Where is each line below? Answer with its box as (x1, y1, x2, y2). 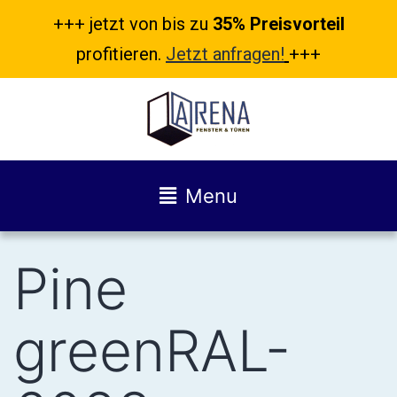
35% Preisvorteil (207, 13, 345, 35)
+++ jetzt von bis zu (52, 13, 208, 35)
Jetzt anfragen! (166, 43, 284, 65)
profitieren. (76, 43, 166, 65)
